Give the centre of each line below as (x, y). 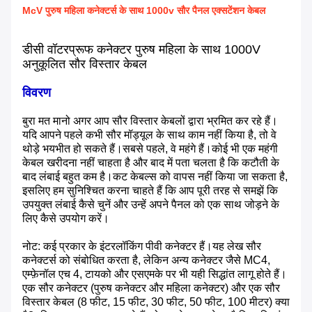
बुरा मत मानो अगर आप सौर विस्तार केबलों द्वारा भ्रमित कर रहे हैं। (150, 121)
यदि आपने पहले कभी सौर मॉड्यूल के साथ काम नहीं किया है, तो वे (149, 135)
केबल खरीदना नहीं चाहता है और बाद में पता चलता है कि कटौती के (151, 163)
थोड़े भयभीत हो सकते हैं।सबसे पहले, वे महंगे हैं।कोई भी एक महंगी (150, 149)
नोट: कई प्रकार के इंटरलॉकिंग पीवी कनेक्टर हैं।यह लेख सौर (142, 247)
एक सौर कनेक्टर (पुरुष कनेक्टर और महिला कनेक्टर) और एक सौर (151, 288)
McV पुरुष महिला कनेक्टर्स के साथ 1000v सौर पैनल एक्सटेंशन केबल (144, 11)
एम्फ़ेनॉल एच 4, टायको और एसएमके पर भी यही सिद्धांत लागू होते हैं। (155, 274)
